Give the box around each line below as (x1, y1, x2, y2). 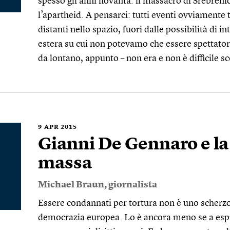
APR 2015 (44, 124, 77, 130)
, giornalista (104, 180, 157, 189)
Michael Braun (38, 180, 104, 189)
